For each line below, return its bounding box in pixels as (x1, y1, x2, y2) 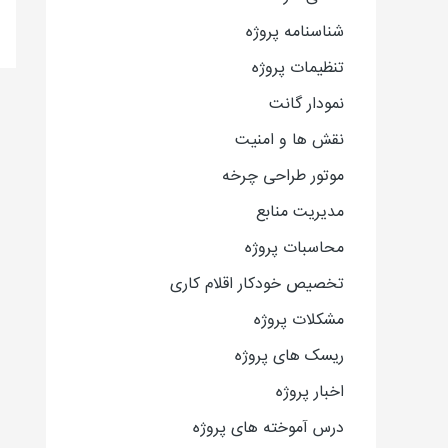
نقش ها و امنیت (235, 127, 344, 154)
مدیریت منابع (256, 199, 344, 226)
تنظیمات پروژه (252, 55, 344, 82)
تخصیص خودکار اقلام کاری (170, 271, 344, 298)
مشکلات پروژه (254, 307, 344, 334)
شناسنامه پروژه (246, 19, 344, 46)
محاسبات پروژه (245, 235, 344, 262)
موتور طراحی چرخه (222, 163, 344, 190)
